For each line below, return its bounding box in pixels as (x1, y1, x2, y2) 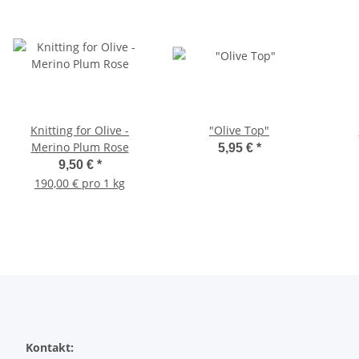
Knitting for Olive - (30, 123, 129, 139)
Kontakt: (26, 340, 74, 356)
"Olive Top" (209, 123, 269, 139)
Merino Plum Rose (30, 139, 129, 155)
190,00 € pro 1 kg (34, 175, 125, 192)
